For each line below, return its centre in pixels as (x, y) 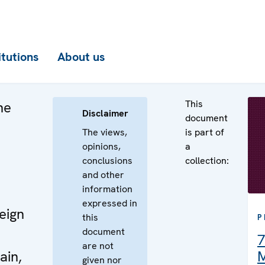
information (107, 189)
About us (81, 57)
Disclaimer (105, 113)
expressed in (110, 203)
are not (98, 246)
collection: (207, 161)
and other (103, 175)
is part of (205, 132)
